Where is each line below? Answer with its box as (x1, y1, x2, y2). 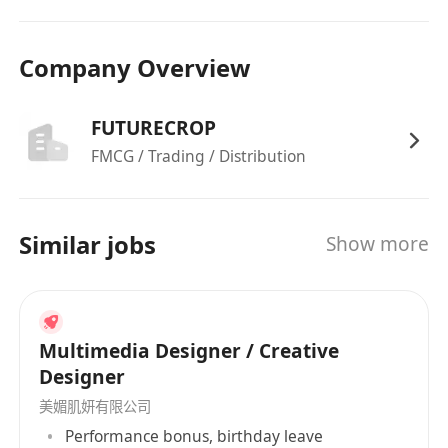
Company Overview (19, 50, 251, 84)
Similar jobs (19, 227, 157, 261)
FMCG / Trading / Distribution (90, 144, 306, 167)
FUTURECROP (90, 115, 216, 142)
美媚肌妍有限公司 (39, 397, 152, 417)
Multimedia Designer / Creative (39, 338, 340, 365)
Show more (325, 231, 429, 258)
